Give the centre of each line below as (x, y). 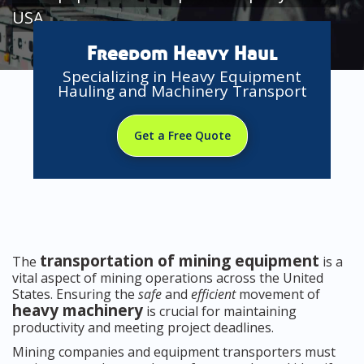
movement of (278, 295)
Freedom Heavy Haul (182, 54)
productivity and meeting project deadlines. (143, 328)
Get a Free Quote (182, 136)
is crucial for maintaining (220, 312)
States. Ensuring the (75, 295)
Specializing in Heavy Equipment (182, 77)
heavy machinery (78, 311)
